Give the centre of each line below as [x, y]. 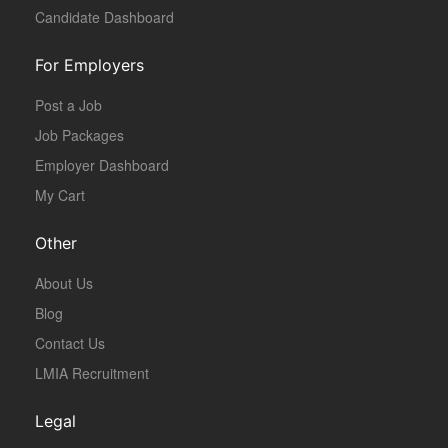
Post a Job [68, 105]
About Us [64, 283]
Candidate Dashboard [104, 17]
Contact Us [70, 343]
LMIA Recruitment [92, 373]
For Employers [89, 65]
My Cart [60, 195]
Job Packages [79, 135]
